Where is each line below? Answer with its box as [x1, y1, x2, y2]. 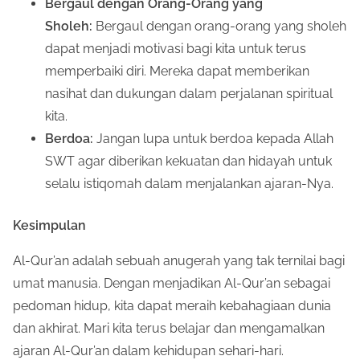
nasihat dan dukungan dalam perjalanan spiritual [45, 85, 333, 101]
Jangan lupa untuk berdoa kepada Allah [93, 130, 333, 146]
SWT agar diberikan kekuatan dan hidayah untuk [45, 153, 332, 169]
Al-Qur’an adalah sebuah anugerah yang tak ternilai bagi [13, 252, 345, 268]
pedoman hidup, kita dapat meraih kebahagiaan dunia [13, 297, 331, 313]
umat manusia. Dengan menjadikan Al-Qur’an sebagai [13, 275, 330, 291]
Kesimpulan [13, 217, 86, 233]
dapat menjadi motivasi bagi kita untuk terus [45, 40, 306, 56]
